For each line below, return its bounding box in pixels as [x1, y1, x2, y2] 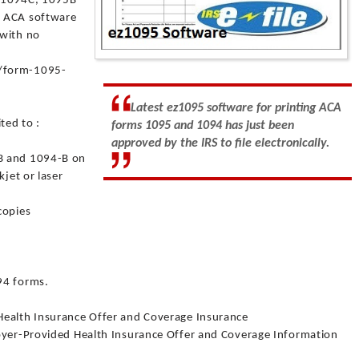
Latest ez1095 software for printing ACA [131, 102, 341, 115]
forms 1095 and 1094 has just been [111, 119, 294, 132]
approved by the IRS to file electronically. [111, 137, 329, 150]
